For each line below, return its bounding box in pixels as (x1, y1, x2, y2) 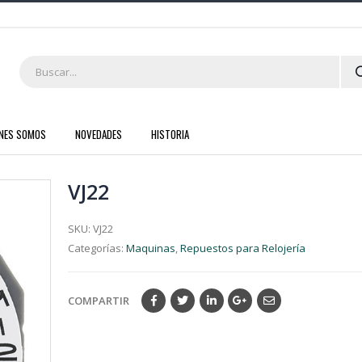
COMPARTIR (68, 293, 129, 308)
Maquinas (126, 241, 175, 255)
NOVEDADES (75, 126, 122, 142)
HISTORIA (151, 126, 189, 142)
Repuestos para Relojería (180, 241, 305, 255)
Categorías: (68, 241, 126, 255)
